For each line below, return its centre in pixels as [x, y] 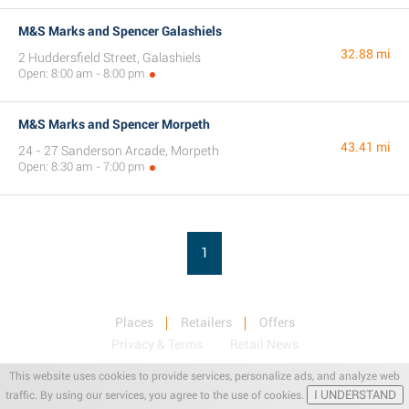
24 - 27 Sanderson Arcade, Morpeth [119, 151]
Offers [277, 322]
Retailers [206, 322]
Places [134, 322]
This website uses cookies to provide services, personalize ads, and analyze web [204, 376]
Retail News [264, 344]
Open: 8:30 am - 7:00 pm [82, 167]
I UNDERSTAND [355, 395]
